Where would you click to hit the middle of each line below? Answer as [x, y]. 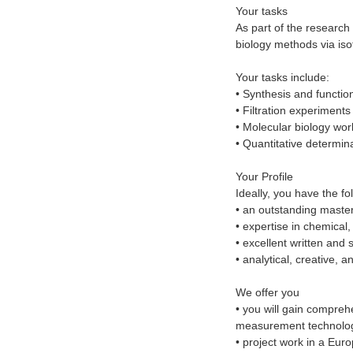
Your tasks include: [282, 78]
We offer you [267, 293]
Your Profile [264, 177]
